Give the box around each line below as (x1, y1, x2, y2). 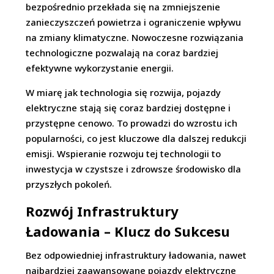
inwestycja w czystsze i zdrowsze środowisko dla (26, 163, 242, 176)
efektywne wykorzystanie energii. (26, 62, 174, 75)
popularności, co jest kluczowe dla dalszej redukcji (26, 132, 247, 145)
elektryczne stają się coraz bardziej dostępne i (26, 102, 231, 114)
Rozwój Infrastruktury (26, 202, 179, 221)
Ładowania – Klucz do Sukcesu (26, 222, 231, 241)
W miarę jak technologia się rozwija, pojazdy (26, 86, 221, 99)
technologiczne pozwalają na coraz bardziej (26, 46, 219, 59)
